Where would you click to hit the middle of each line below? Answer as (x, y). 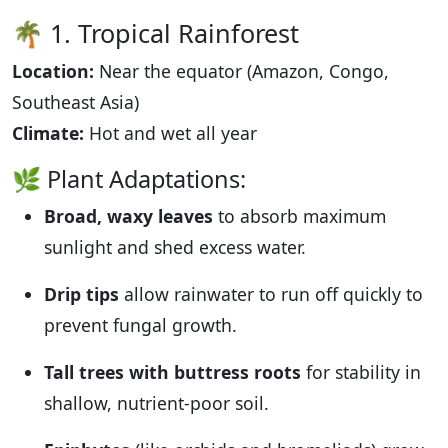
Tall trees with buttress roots (172, 371)
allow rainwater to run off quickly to (271, 293)
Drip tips (81, 293)
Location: (53, 70)
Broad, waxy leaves (128, 215)
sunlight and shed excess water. (175, 246)
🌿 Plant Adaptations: (129, 178)
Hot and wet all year (170, 132)
